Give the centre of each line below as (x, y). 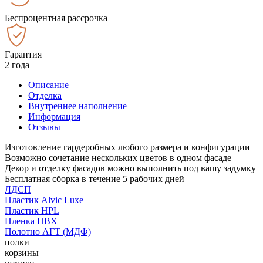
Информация (54, 116)
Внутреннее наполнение (77, 106)
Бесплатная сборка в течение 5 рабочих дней (95, 178)
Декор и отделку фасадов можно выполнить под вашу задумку (130, 168)
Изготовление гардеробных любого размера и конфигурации (127, 147)
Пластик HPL (32, 210)
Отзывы (44, 127)
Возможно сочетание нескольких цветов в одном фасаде (118, 157)
